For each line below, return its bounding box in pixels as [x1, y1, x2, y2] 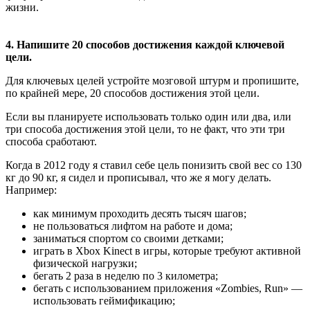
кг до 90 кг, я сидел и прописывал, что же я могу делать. [6, 171, 271, 183]
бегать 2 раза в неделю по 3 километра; [33, 269, 218, 282]
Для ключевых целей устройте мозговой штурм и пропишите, [6, 74, 299, 86]
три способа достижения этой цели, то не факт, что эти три [6, 122, 285, 135]
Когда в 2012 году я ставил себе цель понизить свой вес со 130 [6, 158, 302, 171]
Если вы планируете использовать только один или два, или [6, 110, 291, 122]
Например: [6, 183, 57, 196]
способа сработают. [6, 135, 97, 147]
